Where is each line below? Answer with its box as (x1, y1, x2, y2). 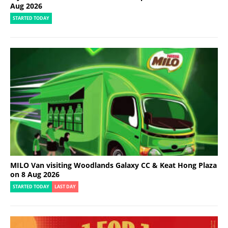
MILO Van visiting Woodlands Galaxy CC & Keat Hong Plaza (10, 160, 217, 170)
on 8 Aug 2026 (10, 169, 60, 180)
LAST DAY (54, 184, 76, 190)
